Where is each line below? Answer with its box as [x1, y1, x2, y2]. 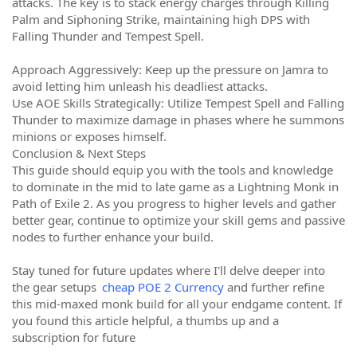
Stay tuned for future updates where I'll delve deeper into [12, 262, 325, 278]
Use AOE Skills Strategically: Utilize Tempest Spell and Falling [12, 95, 344, 111]
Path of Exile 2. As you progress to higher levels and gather [12, 195, 336, 211]
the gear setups [12, 279, 100, 295]
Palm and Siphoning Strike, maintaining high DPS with [12, 11, 310, 27]
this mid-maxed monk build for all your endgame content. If [12, 296, 342, 312]
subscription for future [12, 329, 135, 345]
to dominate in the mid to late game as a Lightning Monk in [12, 178, 339, 194]
